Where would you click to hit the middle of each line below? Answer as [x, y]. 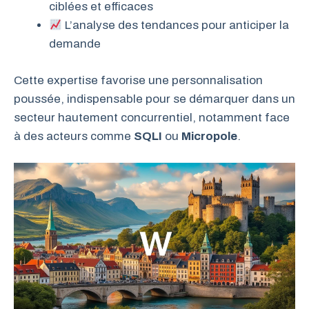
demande [75, 44]
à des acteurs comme [74, 136]
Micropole [209, 136]
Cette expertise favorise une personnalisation [138, 80]
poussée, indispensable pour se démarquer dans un [154, 99]
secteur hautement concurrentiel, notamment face [152, 117]
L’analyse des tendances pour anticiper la [176, 26]
